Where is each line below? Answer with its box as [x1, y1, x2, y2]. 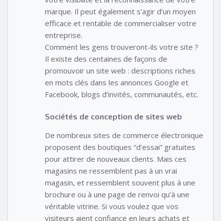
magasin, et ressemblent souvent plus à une [45, 177, 195, 187]
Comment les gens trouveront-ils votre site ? [45, 42, 198, 52]
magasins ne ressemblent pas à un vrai [45, 165, 177, 176]
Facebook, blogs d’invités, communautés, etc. [45, 89, 198, 100]
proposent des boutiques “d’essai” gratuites [45, 142, 195, 152]
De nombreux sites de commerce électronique [45, 130, 203, 140]
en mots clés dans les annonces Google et [45, 77, 188, 88]
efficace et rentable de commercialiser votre [45, 18, 196, 29]
